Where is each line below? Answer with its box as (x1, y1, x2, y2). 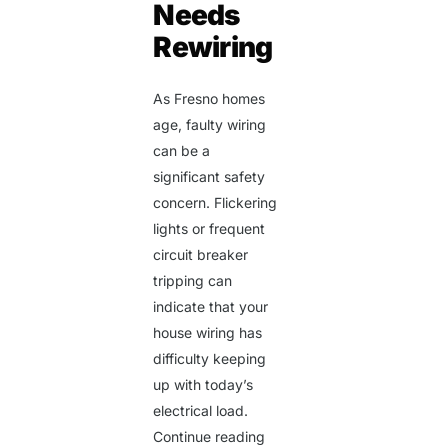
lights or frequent (153, 220, 266, 238)
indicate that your (153, 298, 269, 316)
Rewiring (153, 30, 273, 65)
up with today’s (153, 376, 254, 394)
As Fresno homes (153, 90, 266, 108)
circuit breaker (153, 246, 249, 264)
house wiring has (153, 324, 263, 342)
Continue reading (153, 428, 266, 446)
